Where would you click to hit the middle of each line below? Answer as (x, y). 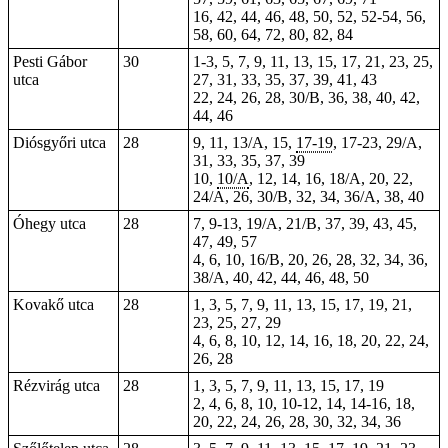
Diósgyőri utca (59, 142)
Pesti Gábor (50, 61)
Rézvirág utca (56, 385)
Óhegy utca (49, 223)
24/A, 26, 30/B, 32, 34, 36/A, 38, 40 (308, 196)
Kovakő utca (53, 304)
